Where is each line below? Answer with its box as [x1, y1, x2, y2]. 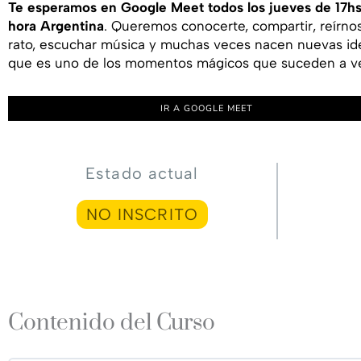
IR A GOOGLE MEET [160, 102, 253, 115]
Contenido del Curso [8, 308, 215, 337]
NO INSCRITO [85, 205, 198, 225]
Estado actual [85, 164, 199, 184]
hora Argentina [8, 17, 104, 34]
